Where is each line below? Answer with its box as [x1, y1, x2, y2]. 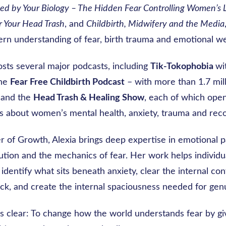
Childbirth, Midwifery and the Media [86, 20, 224, 29]
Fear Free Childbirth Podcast [10, 78, 125, 87]
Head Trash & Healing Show [33, 93, 144, 102]
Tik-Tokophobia [150, 62, 215, 71]
